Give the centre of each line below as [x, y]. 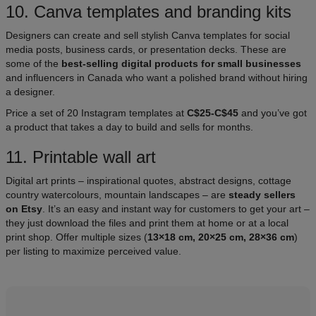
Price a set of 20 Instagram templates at [96, 113]
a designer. [30, 92]
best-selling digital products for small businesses [181, 64]
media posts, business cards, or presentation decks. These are [146, 50]
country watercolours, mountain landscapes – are [117, 195]
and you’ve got [273, 113]
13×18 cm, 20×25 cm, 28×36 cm [221, 237]
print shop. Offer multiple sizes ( [77, 237]
